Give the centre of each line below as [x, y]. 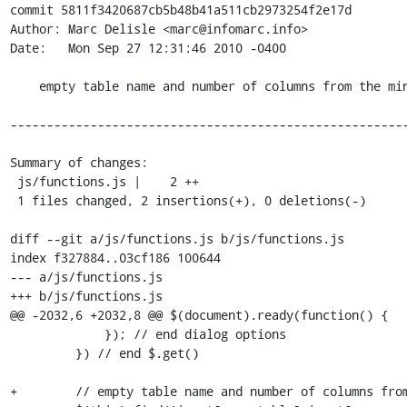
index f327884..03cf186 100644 [115, 257]
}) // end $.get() [42, 352]
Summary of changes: [79, 162]
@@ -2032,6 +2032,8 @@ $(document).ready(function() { [199, 314]
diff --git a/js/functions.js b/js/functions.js [177, 238]
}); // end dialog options [57, 333]
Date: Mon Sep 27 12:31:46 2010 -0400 [148, 47]
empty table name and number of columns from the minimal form [24, 85]
